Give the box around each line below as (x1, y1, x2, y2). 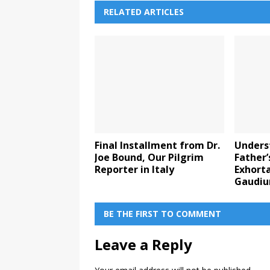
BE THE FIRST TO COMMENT (104, 207, 221, 219)
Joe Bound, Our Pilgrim (95, 150, 204, 164)
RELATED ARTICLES (104, 6, 184, 18)
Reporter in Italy (95, 162, 174, 176)
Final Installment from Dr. (95, 138, 220, 152)
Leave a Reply (95, 234, 192, 254)
